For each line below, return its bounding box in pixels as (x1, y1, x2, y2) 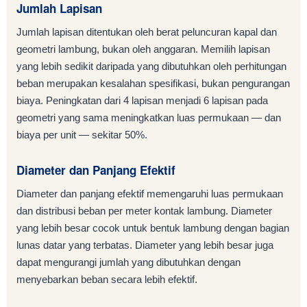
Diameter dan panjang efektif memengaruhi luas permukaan (16, 188, 283, 200)
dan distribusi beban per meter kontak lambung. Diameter (16, 205, 272, 217)
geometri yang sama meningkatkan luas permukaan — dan (16, 112, 281, 124)
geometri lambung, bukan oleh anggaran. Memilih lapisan (16, 43, 270, 56)
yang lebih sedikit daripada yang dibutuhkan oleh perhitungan (16, 60, 286, 73)
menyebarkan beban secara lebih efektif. (16, 273, 197, 286)
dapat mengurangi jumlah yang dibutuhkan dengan (16, 256, 241, 269)
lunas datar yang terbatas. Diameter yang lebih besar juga (16, 239, 273, 251)
